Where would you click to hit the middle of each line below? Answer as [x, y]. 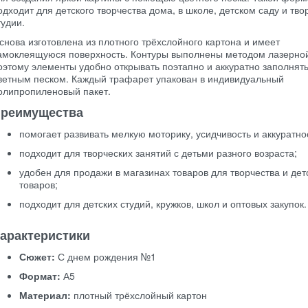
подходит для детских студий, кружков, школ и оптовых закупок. [163, 203]
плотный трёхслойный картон [139, 295]
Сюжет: [37, 256]
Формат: [40, 276]
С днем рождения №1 [106, 256]
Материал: [45, 295]
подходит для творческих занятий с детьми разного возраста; [158, 153]
